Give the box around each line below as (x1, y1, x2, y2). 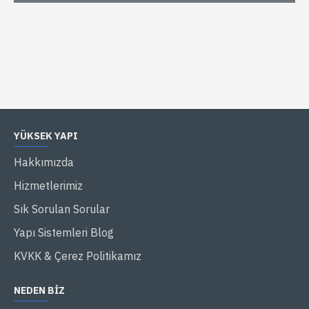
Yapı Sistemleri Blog (14, 226, 114, 240)
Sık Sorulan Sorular (14, 202, 110, 217)
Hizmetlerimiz (14, 179, 83, 193)
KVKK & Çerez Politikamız (14, 249, 141, 263)
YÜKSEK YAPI (14, 130, 78, 143)
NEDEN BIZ (14, 284, 65, 297)
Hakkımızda (14, 155, 74, 170)
